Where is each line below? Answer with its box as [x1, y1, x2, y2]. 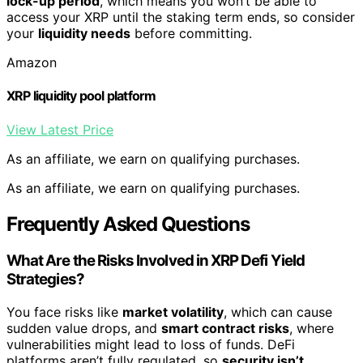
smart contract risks [161, 320, 289, 337]
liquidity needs [38, 25, 130, 42]
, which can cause [224, 304, 332, 321]
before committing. [130, 25, 252, 42]
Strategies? [6, 270, 84, 289]
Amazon [6, 54, 57, 71]
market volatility [122, 304, 224, 321]
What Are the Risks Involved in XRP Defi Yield [6, 251, 305, 271]
